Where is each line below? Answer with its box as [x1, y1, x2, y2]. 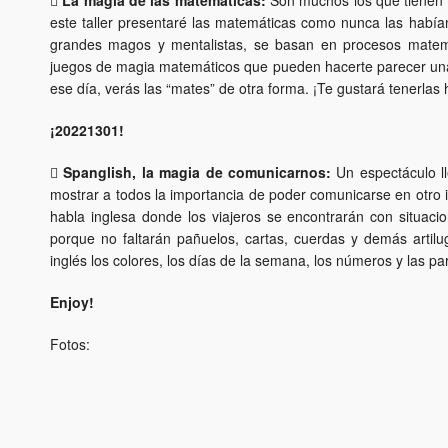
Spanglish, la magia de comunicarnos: [63, 162, 331, 183]
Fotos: [50, 334, 90, 355]
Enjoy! [50, 292, 94, 313]
